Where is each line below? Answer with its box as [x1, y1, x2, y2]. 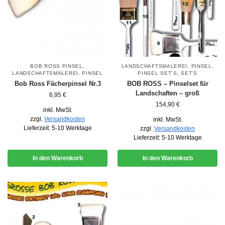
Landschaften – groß [136, 89, 199, 97]
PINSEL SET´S [138, 70, 177, 76]
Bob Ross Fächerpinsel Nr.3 [14, 79, 101, 87]
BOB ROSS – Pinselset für [127, 79, 208, 87]
